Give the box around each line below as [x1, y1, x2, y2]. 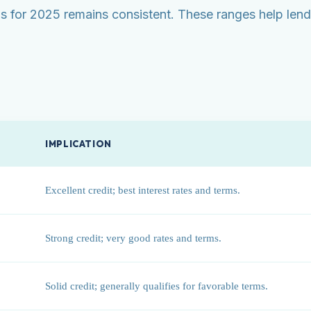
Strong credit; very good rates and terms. [45, 231, 221, 244]
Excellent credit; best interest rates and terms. [45, 183, 240, 196]
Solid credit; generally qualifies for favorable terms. [45, 279, 268, 292]
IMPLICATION [45, 137, 112, 149]
